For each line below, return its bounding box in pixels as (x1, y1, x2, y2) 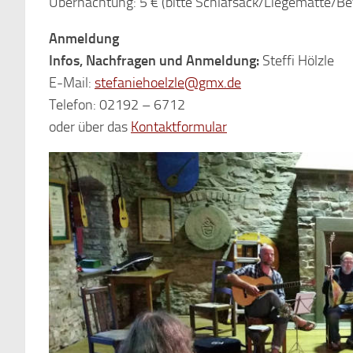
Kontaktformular (131, 118, 227, 136)
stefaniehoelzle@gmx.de (95, 74, 241, 91)
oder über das (49, 118, 131, 136)
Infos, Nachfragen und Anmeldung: (49, 52, 259, 69)
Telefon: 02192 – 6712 (49, 96, 185, 113)
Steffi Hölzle (259, 52, 334, 69)
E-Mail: (49, 74, 95, 91)
